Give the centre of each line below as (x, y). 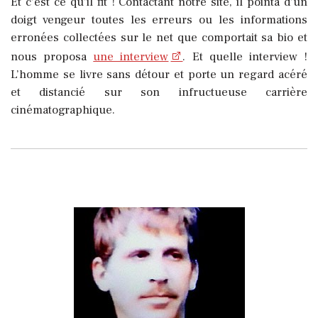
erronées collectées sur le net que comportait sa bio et (159, 38)
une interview (131, 57)
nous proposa (52, 57)
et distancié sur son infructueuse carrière (159, 93)
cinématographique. (63, 110)
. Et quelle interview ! (245, 57)
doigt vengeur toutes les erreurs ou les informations (159, 20)
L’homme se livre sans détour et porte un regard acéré (159, 75)
